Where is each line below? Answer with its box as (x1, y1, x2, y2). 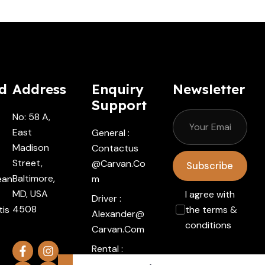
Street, (12, 157, 43, 170)
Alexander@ (92, 208, 145, 221)
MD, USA (12, 188, 49, 201)
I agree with (185, 188, 235, 201)
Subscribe (186, 159, 234, 172)
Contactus (92, 142, 139, 155)
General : (92, 127, 130, 140)
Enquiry (92, 80, 144, 98)
